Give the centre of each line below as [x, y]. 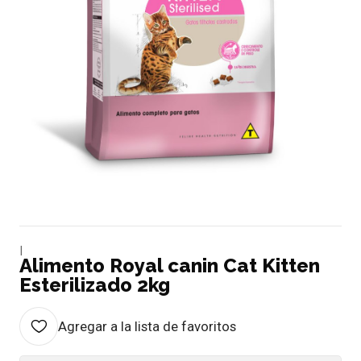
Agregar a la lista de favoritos [147, 326]
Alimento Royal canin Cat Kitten [170, 265]
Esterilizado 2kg [95, 284]
